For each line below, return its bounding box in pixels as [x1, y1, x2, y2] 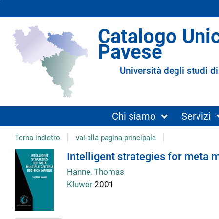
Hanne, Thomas [66, 166, 124, 176]
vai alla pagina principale [75, 133, 156, 142]
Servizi [181, 110, 211, 122]
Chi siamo [112, 110, 156, 122]
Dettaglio [14, 150, 86, 171]
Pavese [98, 40, 162, 64]
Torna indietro [15, 133, 60, 142]
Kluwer [66, 179, 94, 190]
